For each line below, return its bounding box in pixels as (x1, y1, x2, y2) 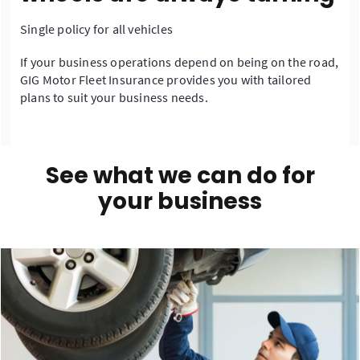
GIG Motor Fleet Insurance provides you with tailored (20, 72, 312, 88)
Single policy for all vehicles (20, 21, 173, 38)
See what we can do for (45, 160, 315, 192)
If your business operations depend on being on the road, (20, 54, 339, 71)
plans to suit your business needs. (20, 89, 208, 106)
